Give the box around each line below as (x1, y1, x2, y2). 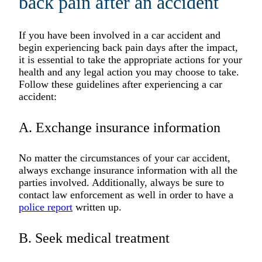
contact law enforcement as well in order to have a (19, 188, 233, 201)
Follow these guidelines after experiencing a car (19, 78, 222, 90)
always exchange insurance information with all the (19, 164, 237, 176)
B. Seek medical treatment (19, 230, 170, 246)
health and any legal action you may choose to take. (19, 65, 239, 78)
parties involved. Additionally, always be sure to (19, 176, 224, 188)
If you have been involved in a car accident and (19, 29, 220, 41)
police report (19, 201, 73, 213)
